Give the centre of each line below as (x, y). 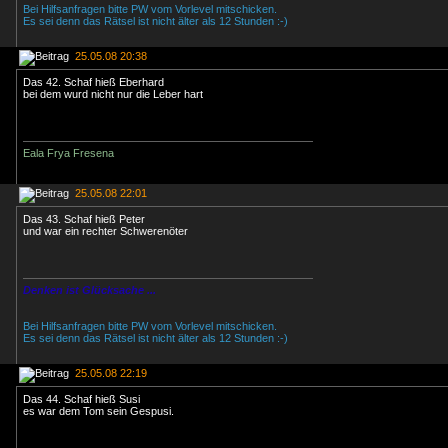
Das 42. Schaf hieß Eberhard (93, 82)
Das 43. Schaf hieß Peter (84, 219)
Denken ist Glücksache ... (89, 290)
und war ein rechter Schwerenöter (105, 231)
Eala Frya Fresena (68, 153)
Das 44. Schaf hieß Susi (81, 399)
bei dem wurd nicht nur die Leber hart (113, 94)
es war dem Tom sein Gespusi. (98, 411)
